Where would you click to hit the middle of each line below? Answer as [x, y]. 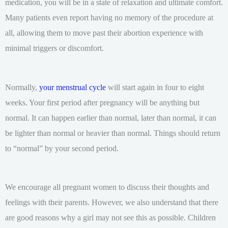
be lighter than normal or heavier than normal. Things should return [113, 133]
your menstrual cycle [72, 87]
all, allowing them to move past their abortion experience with [104, 33]
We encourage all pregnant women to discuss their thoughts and [107, 187]
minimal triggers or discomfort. [54, 48]
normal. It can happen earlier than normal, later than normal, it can [111, 118]
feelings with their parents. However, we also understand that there [112, 202]
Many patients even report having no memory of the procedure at [109, 18]
